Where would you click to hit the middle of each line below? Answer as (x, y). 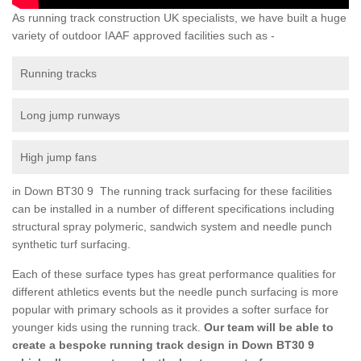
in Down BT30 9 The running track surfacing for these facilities (172, 191)
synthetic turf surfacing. (71, 244)
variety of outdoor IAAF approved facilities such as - (143, 35)
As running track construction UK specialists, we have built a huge (179, 17)
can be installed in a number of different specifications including (173, 208)
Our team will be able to (267, 327)
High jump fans (58, 157)
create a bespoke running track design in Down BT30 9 (163, 344)
